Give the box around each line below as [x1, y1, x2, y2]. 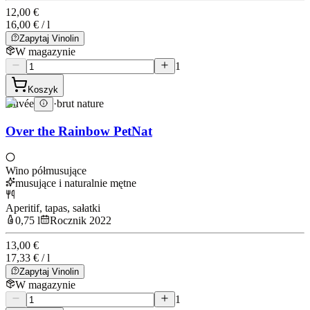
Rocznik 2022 [50, 215, 111, 226]
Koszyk [28, 84, 58, 95]
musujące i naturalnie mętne [15, 177, 136, 189]
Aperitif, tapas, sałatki [6, 202, 100, 214]
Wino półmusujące [6, 165, 86, 176]
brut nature [57, 97, 104, 109]
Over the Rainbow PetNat [6, 124, 152, 139]
